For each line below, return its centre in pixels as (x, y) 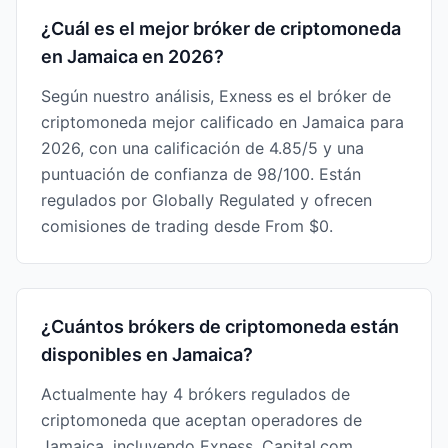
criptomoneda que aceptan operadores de (201, 420)
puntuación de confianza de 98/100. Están (201, 174)
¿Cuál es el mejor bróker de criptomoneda (221, 28)
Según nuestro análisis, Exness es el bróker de (216, 96)
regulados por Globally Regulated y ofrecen (206, 200)
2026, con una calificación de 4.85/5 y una (202, 148)
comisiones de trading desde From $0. (187, 226)
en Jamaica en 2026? (132, 56)
